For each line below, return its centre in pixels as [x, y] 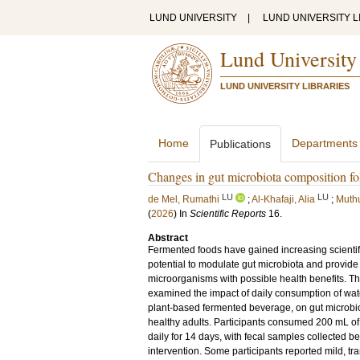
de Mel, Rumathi [184, 199]
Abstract [168, 238]
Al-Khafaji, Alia [283, 199]
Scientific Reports [228, 214]
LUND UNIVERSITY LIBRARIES [285, 86]
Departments [325, 143]
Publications [240, 144]
